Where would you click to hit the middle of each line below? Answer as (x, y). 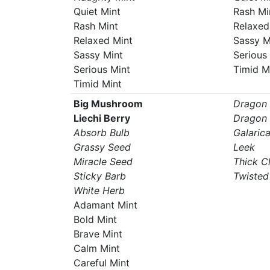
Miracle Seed (103, 162)
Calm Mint (96, 248)
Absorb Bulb (101, 133)
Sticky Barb (99, 176)
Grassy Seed (102, 147)
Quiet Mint (97, 11)
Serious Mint (102, 69)
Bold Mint (95, 219)
